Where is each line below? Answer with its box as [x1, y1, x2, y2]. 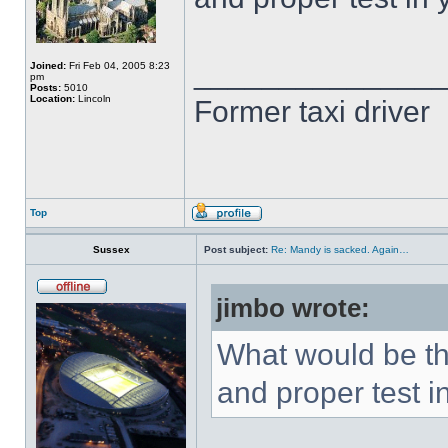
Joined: [30, 60, 66, 71]
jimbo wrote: [216, 294, 370, 322]
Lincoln [75, 93, 111, 104]
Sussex [92, 244, 130, 255]
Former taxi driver [194, 95, 430, 128]
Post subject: [204, 244, 268, 255]
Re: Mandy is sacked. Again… [271, 244, 409, 255]
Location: [30, 93, 75, 104]
